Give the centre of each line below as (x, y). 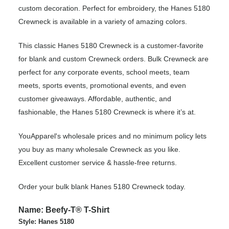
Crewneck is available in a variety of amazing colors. (103, 21)
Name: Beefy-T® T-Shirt (64, 210)
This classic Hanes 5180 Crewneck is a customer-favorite (111, 45)
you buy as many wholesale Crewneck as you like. (99, 149)
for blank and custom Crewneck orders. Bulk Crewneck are (113, 59)
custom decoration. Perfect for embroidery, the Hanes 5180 (114, 8)
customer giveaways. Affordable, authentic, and (95, 98)
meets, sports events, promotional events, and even (102, 85)
